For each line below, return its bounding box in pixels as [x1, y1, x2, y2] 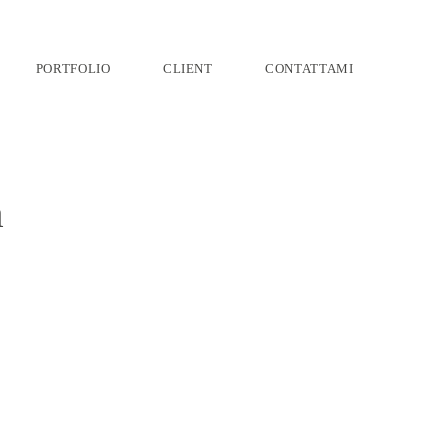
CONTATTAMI [265, 61, 354, 76]
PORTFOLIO [35, 61, 111, 76]
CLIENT [162, 61, 213, 76]
